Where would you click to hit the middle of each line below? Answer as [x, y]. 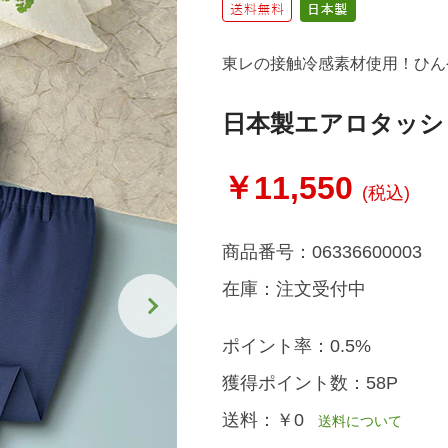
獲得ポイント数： [293, 383]
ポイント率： [275, 346]
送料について [352, 421]
